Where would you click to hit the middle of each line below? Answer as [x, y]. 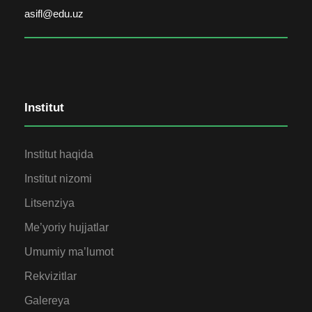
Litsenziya [49, 203]
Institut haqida [59, 154]
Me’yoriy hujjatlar [67, 227]
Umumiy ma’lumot [69, 251]
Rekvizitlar [50, 276]
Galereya [47, 300]
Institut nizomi [58, 178]
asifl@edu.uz [54, 13]
